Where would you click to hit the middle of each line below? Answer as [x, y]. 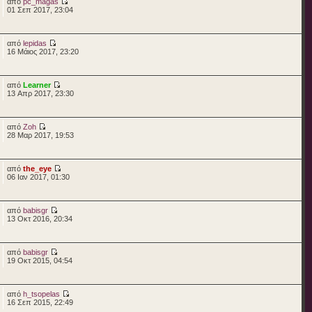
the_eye [37, 168]
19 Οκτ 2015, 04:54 [39, 260]
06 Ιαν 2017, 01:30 [38, 177]
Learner [37, 85]
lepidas [34, 43]
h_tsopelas [41, 294]
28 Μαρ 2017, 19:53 [40, 135]
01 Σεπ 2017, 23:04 [40, 9]
